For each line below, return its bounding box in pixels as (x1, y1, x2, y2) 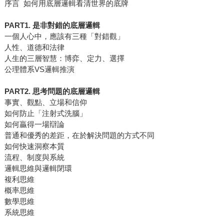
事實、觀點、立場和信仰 (4, 97, 87, 106)
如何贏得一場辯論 (4, 119, 64, 128)
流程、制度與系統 (4, 152, 64, 161)
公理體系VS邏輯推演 (4, 64, 74, 73)
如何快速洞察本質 (4, 141, 64, 150)
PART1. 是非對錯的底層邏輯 (4, 20, 100, 29)
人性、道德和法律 (4, 42, 64, 51)
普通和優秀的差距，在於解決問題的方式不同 (4, 130, 154, 139)
